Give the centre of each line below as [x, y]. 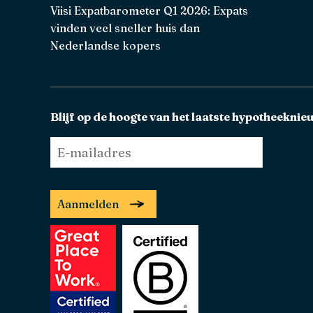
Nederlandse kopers [105, 45]
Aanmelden [92, 204]
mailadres [87, 163]
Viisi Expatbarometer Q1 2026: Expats [149, 10]
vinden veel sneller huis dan [125, 28]
